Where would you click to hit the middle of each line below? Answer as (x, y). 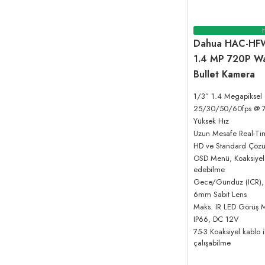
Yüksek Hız (211, 121)
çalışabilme (212, 243)
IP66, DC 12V (216, 219)
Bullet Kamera (224, 75)
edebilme (209, 170)
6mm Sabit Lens (220, 195)
